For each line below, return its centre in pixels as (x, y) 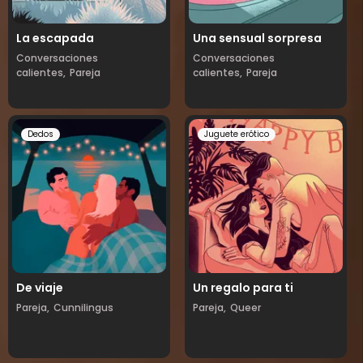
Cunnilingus (83, 307)
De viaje (40, 288)
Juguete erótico (237, 134)
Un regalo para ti (243, 288)
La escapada (55, 38)
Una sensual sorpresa (257, 38)
